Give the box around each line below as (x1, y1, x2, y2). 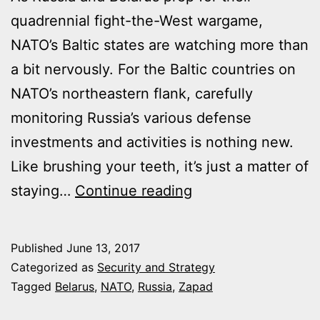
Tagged (11, 279, 55, 294)
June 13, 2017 (66, 240, 140, 255)
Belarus (55, 279, 94, 294)
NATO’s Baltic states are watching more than (11, 36, 309, 54)
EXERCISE (191, 254, 259, 271)
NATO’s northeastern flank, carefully (11, 84, 253, 102)
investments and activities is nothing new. (11, 133, 294, 151)
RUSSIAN (191, 229, 254, 247)
